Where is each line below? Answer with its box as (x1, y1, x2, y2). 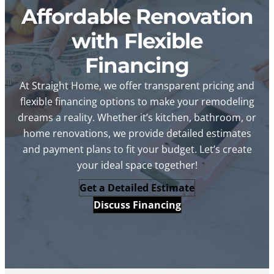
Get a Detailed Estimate (80, 180, 194, 194)
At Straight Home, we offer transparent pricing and (20, 78, 254, 92)
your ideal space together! (76, 158, 198, 172)
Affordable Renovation (21, 3, 253, 29)
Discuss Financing (93, 198, 181, 212)
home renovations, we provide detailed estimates (23, 126, 251, 140)
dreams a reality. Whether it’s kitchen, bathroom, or (18, 110, 256, 124)
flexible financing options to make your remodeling (20, 94, 254, 108)
